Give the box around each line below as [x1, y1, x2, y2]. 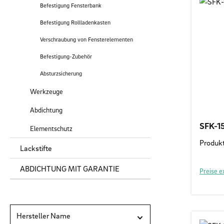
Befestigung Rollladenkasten [40, 18, 110, 26]
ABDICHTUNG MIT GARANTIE [20, 163, 119, 174]
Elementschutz [30, 124, 72, 133]
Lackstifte [20, 143, 52, 153]
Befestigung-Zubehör [40, 52, 92, 60]
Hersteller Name [16, 210, 70, 221]
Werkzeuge [30, 87, 63, 96]
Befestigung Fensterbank [40, 1, 101, 9]
